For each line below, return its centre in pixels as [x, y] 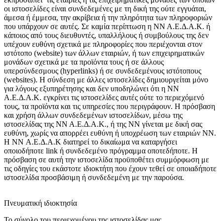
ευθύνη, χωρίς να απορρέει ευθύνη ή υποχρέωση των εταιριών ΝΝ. [110, 133]
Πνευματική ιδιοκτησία [40, 203]
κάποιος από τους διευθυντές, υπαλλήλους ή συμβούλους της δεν [106, 36]
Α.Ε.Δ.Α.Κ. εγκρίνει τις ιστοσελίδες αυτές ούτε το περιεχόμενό [104, 98]
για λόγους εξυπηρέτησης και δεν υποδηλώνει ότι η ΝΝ [92, 89]
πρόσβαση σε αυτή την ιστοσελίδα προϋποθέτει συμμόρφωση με [107, 160]
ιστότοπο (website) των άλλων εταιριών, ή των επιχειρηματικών [104, 53]
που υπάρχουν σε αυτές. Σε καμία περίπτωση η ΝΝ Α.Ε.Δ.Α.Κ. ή [107, 27]
